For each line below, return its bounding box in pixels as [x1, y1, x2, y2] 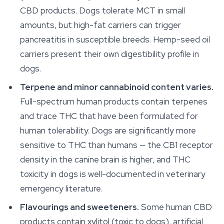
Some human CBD [139, 201, 212, 212]
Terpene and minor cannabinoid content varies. [20, 81, 213, 92]
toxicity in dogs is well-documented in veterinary [20, 168, 205, 179]
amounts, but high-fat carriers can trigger [20, 19, 181, 30]
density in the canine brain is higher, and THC [20, 153, 190, 165]
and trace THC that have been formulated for [20, 110, 198, 121]
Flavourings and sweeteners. [20, 201, 139, 212]
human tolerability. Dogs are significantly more [20, 124, 196, 136]
